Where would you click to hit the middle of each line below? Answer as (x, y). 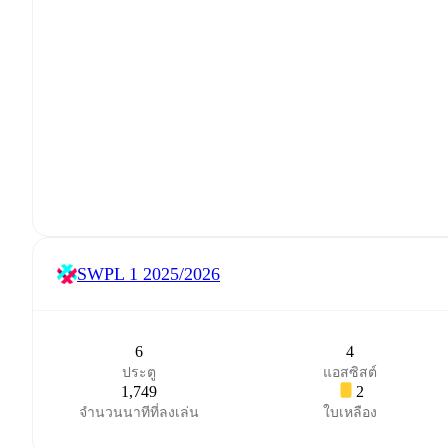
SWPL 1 (107, 273)
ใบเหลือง (350, 412)
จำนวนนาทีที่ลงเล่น (138, 412)
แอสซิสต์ (350, 372)
